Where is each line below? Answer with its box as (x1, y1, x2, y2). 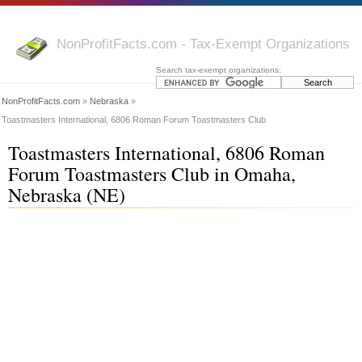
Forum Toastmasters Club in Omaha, (8, 161, 296, 187)
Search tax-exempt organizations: (156, 65, 281, 74)
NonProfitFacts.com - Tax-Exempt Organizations (57, 36, 350, 52)
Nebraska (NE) (8, 182, 125, 208)
